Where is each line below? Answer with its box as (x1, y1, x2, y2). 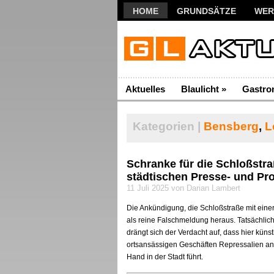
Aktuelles (125, 84, 165, 94)
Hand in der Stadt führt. (127, 253, 203, 261)
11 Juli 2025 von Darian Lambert (127, 183, 240, 193)
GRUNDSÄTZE (177, 6, 236, 16)
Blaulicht (181, 84, 219, 94)
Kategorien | (133, 120, 201, 133)
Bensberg (204, 120, 259, 133)
